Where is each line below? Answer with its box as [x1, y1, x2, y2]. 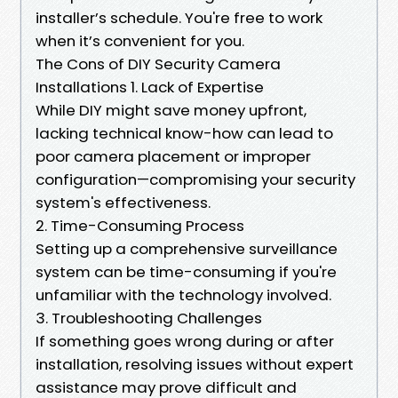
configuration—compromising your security [36, 168, 355, 190]
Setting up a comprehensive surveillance [36, 237, 338, 259]
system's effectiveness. [36, 191, 211, 213]
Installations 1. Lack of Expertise [36, 76, 264, 98]
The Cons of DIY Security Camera [36, 52, 281, 75]
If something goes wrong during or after [36, 330, 334, 352]
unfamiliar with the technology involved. [36, 283, 331, 306]
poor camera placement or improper [36, 145, 311, 167]
